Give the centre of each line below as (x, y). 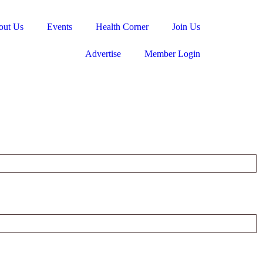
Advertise (103, 54)
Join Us (186, 27)
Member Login (172, 54)
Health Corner (122, 27)
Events (60, 27)
